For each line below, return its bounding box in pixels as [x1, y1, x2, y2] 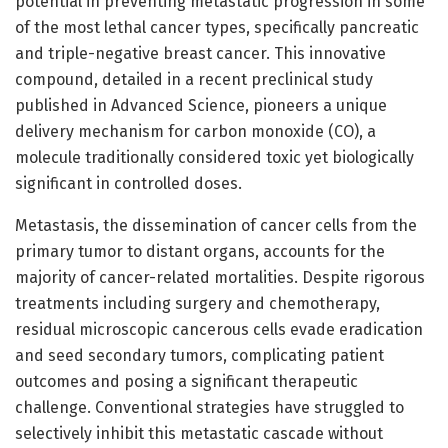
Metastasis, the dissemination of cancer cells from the [15, 215, 417, 235]
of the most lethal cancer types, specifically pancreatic [15, 17, 419, 37]
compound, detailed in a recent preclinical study [15, 69, 373, 89]
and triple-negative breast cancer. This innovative [15, 43, 386, 63]
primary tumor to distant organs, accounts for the [15, 241, 385, 261]
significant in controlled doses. [15, 173, 242, 193]
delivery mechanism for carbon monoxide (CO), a [15, 121, 376, 141]
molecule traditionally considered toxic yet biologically [15, 147, 414, 167]
